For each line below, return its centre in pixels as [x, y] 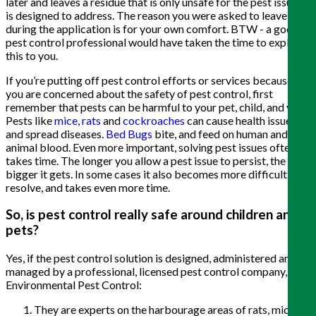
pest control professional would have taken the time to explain [154, 42]
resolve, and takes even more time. [88, 187]
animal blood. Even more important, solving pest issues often [151, 147]
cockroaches [154, 120]
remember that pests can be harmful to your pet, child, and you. [156, 107]
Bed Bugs [129, 133]
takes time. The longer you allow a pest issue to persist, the [146, 160]
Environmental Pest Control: [74, 285]
